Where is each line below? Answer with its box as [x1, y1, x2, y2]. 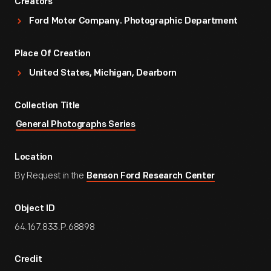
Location [15, 153, 53, 162]
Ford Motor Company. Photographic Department [29, 17, 238, 26]
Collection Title [15, 102, 80, 111]
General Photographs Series [15, 120, 135, 129]
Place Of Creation [15, 50, 91, 59]
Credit [15, 255, 42, 264]
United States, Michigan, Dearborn [29, 69, 177, 78]
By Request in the [15, 170, 86, 181]
